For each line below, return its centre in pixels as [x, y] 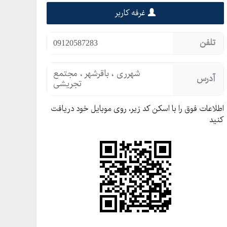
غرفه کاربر [130, 13]
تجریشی [67, 84]
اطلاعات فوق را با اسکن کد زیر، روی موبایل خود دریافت [137, 109]
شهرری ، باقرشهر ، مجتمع [97, 74]
